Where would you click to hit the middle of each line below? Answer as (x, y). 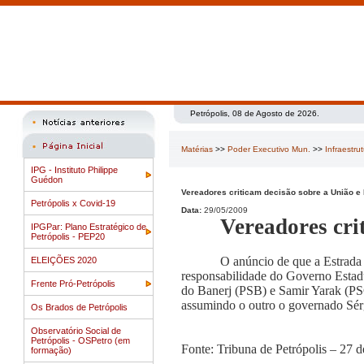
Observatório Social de (76, 331)
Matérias (197, 149)
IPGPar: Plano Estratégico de (89, 227)
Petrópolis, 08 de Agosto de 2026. (255, 113)
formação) (51, 350)
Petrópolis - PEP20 (68, 236)
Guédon (47, 180)
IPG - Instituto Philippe (74, 170)
